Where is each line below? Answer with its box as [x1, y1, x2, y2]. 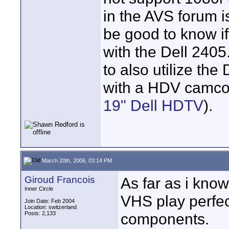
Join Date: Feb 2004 [25, 198, 75, 204]
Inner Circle [25, 186, 53, 192]
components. [121, 210, 209, 227]
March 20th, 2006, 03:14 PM [40, 157, 112, 164]
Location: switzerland [25, 204, 77, 210]
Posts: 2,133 [25, 210, 56, 216]
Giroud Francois [25, 174, 95, 185]
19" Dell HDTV [103, 97, 203, 114]
